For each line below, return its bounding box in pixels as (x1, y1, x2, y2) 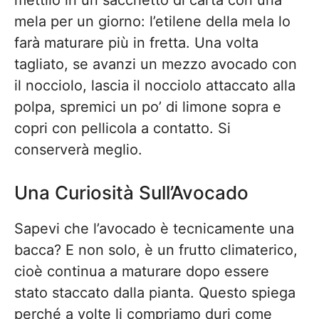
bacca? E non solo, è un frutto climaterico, (14, 241, 298, 258)
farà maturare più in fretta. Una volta (14, 34, 258, 51)
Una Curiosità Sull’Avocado (14, 182, 249, 204)
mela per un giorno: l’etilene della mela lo (14, 13, 291, 30)
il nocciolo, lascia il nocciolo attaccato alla (14, 77, 296, 94)
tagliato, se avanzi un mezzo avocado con (14, 56, 297, 73)
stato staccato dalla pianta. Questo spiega (14, 284, 296, 301)
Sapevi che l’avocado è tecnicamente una (14, 220, 294, 237)
